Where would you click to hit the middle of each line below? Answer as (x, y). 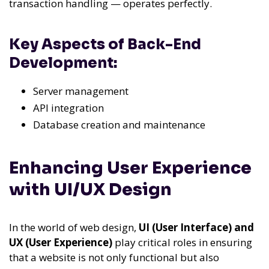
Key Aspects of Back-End (105, 44)
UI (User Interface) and (196, 228)
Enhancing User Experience (130, 168)
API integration (68, 107)
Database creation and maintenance (119, 124)
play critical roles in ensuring (182, 243)
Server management (81, 91)
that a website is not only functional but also (114, 258)
